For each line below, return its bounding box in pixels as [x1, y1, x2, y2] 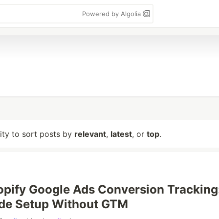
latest [110, 129, 132, 139]
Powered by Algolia [82, 10, 143, 18]
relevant [74, 129, 106, 139]
